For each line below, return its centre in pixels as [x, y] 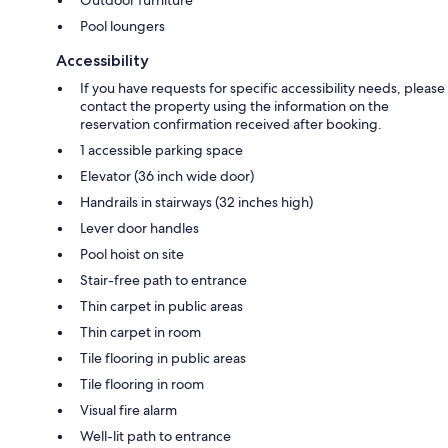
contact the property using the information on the [234, 105]
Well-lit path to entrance [155, 435]
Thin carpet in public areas [161, 305]
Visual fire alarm [128, 409]
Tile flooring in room [142, 383]
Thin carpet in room [140, 331]
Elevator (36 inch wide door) [167, 175]
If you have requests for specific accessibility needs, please [262, 87]
